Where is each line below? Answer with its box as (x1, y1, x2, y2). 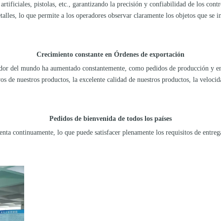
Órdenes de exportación (112, 51, 184, 58)
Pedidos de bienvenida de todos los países (49, 115, 172, 122)
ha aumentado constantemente (40, 65, 125, 72)
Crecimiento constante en (37, 51, 112, 58)
